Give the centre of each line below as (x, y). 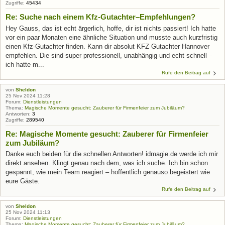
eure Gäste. (23, 181)
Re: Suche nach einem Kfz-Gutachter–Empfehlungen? (100, 17)
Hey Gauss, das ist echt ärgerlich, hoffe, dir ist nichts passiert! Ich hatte (111, 28)
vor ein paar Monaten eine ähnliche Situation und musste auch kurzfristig (111, 37)
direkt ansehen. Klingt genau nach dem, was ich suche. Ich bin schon (107, 163)
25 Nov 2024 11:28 (28, 95)
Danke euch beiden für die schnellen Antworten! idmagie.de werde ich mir (112, 154)
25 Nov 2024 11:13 (28, 212)
